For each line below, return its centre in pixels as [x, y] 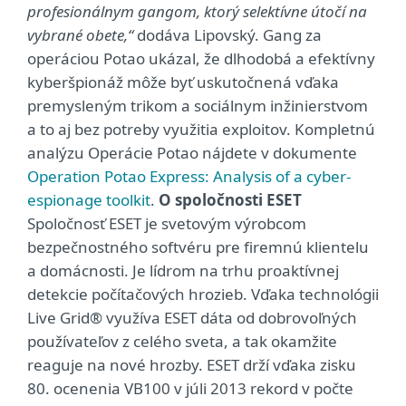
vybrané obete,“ [80, 35]
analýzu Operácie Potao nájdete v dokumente [192, 153]
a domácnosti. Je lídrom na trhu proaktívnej [183, 271]
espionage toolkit [89, 200]
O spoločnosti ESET [230, 200]
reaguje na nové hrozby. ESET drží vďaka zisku [192, 365]
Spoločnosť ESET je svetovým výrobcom [167, 224]
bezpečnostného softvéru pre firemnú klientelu [198, 247]
